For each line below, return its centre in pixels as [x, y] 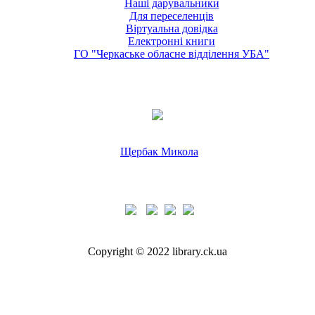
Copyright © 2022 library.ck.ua [157, 252]
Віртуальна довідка [172, 29]
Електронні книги [172, 41]
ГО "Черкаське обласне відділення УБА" [172, 54]
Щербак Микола [159, 152]
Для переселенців [172, 16]
